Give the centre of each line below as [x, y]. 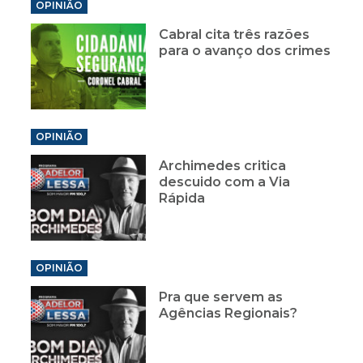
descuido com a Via [225, 181]
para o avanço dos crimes [245, 50]
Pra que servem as [221, 297]
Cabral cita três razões [235, 34]
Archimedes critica [223, 165]
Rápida [182, 198]
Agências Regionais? [228, 313]
